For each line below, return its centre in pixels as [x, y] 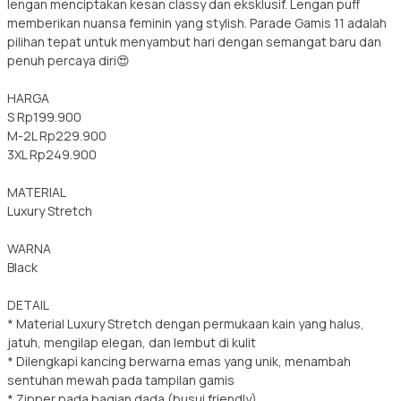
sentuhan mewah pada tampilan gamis [121, 380]
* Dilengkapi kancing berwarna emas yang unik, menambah [179, 361]
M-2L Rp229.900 [57, 136]
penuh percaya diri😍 [68, 60]
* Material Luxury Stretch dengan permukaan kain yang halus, [186, 324]
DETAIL [28, 305]
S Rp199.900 [44, 117]
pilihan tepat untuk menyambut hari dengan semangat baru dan [194, 42]
